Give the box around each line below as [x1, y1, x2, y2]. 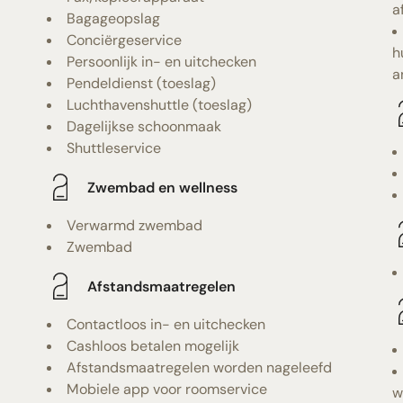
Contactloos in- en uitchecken [67, 315, 266, 334]
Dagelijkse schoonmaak [67, 117, 222, 136]
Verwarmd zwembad [67, 216, 203, 235]
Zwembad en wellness [87, 177, 238, 197]
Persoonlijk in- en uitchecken [67, 52, 257, 71]
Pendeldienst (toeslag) [67, 74, 217, 93]
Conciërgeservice [67, 31, 183, 49]
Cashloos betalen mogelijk [67, 336, 240, 355]
